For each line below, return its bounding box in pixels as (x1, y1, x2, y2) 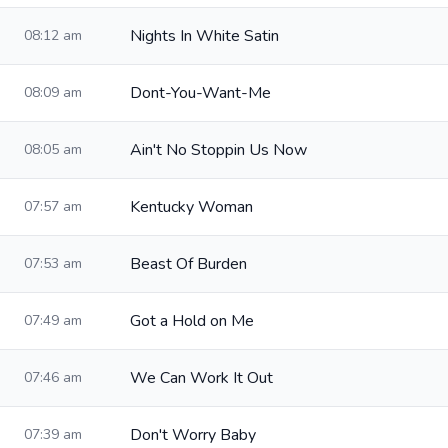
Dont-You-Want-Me (130, 82, 271, 104)
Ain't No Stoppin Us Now (130, 139, 307, 161)
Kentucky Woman (130, 196, 253, 218)
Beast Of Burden (130, 253, 247, 275)
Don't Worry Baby (130, 424, 256, 446)
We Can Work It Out (130, 367, 273, 389)
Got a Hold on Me (130, 310, 254, 332)
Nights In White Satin (130, 25, 279, 47)
